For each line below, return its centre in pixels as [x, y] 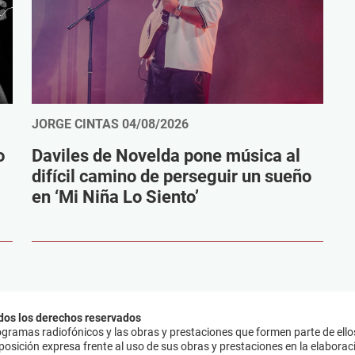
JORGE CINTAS [75, 124]
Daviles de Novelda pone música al [166, 155]
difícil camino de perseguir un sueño [172, 176]
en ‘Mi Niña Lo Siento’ [115, 197]
